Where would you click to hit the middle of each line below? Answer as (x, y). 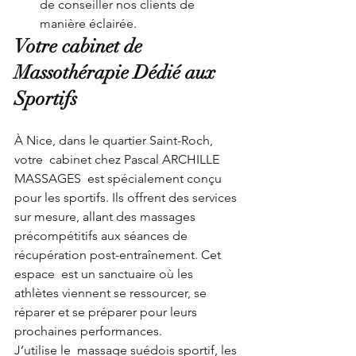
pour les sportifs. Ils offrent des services (127, 197)
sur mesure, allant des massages (106, 216)
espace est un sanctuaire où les (105, 273)
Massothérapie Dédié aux (117, 72)
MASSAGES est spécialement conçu (120, 178)
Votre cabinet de (81, 46)
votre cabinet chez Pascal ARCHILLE (118, 159)
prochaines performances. (88, 331)
